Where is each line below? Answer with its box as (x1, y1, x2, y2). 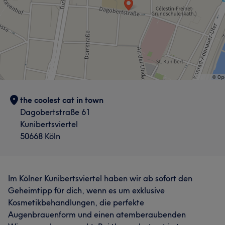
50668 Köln (20, 131, 60, 141)
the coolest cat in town (20, 95, 103, 105)
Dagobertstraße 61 (20, 107, 90, 117)
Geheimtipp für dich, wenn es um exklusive (8, 185, 165, 195)
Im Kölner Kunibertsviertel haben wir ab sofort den (8, 173, 192, 183)
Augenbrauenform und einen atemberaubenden (8, 209, 186, 219)
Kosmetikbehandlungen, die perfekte (8, 197, 144, 207)
